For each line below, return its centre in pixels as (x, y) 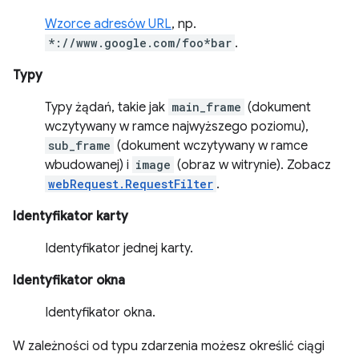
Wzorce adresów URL (108, 24)
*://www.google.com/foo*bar (140, 43)
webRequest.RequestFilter (131, 184)
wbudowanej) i (89, 165)
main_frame (206, 107)
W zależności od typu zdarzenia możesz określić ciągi (169, 346)
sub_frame (79, 145)
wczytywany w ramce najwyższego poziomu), (177, 127)
